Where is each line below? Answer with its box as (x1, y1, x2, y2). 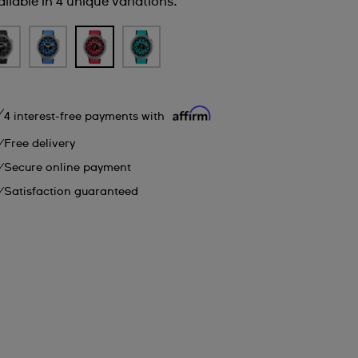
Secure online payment (4, 162, 132, 174)
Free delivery (4, 138, 76, 150)
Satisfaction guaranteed (4, 186, 139, 198)
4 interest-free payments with (4, 110, 169, 122)
